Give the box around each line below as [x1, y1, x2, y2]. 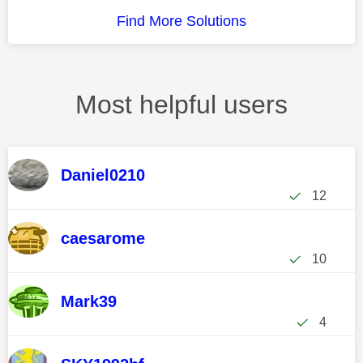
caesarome [61, 229, 145, 247]
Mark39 [61, 293, 117, 310]
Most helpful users [75, 90, 288, 119]
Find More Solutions [117, 12, 246, 29]
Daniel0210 [61, 166, 145, 184]
